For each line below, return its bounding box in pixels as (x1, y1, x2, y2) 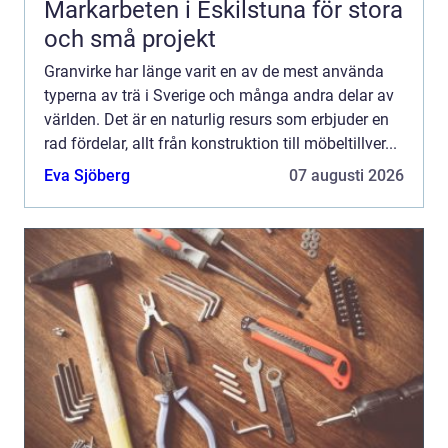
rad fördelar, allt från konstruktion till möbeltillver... (44, 133, 397, 153)
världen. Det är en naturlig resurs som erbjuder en (44, 109, 389, 129)
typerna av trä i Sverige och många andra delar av (44, 85, 394, 105)
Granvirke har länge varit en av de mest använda (44, 61, 384, 81)
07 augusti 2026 (289, 165, 404, 185)
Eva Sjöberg (44, 165, 130, 185)
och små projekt (44, 24, 216, 53)
